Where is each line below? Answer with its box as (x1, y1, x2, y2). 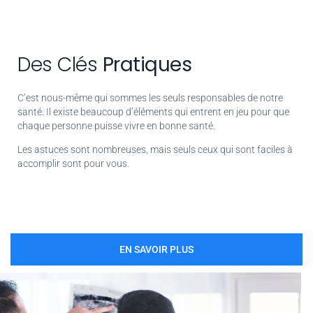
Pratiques (102, 50, 191, 78)
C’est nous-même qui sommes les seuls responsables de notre (17, 92, 283, 103)
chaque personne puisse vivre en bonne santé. (17, 119, 215, 131)
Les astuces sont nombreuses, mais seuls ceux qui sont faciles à (17, 144, 293, 156)
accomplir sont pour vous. (17, 158, 129, 170)
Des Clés (17, 50, 103, 78)
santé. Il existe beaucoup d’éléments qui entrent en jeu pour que (17, 105, 289, 117)
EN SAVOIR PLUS (119, 243, 194, 255)
